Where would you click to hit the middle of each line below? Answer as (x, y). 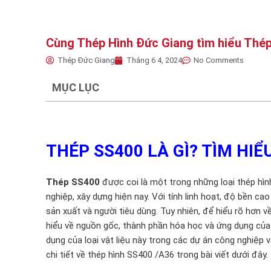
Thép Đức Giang (86, 60)
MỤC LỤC (76, 87)
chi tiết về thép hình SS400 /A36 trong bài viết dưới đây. (157, 255)
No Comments (219, 60)
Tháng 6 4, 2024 (154, 60)
